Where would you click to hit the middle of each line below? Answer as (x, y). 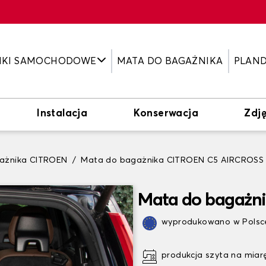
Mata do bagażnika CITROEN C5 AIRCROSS (172, 160)
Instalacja (62, 114)
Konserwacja (166, 114)
